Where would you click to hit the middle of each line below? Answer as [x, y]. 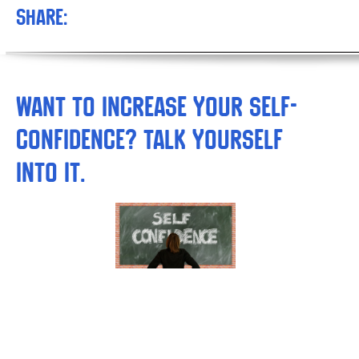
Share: [42, 17]
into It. [50, 172]
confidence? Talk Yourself [149, 139]
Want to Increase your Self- [157, 107]
